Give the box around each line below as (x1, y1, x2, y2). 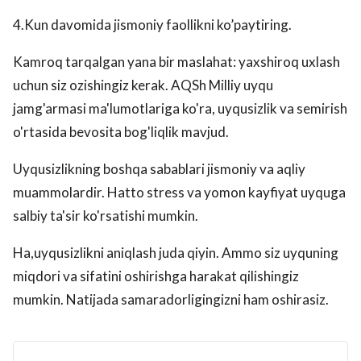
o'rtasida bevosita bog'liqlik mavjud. (13, 123, 229, 141)
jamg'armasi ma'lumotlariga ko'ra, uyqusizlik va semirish (13, 100, 347, 118)
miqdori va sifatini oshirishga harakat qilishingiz (13, 268, 299, 285)
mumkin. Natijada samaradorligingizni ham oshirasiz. (13, 291, 329, 309)
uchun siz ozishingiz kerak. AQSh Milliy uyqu (13, 77, 273, 94)
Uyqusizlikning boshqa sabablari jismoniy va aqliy (13, 160, 305, 178)
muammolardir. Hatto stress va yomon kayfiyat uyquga (13, 184, 346, 201)
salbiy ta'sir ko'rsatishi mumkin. (13, 207, 198, 225)
